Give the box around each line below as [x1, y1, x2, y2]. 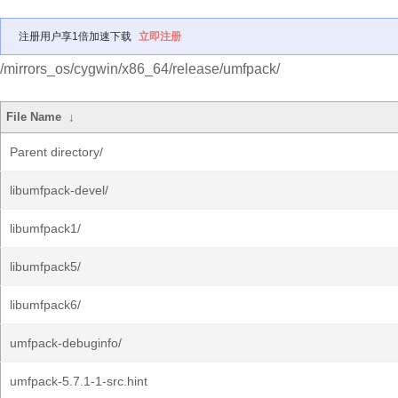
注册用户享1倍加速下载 [19, 30, 131, 43]
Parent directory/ [10, 145, 103, 159]
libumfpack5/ [10, 259, 81, 274]
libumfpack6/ [10, 298, 81, 312]
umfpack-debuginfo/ [10, 336, 122, 350]
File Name [6, 110, 62, 123]
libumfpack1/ [10, 221, 81, 235]
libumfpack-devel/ [10, 183, 108, 197]
